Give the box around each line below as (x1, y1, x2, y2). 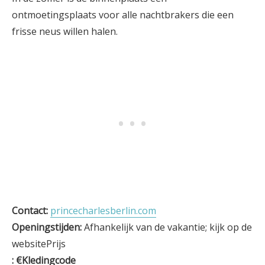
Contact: (12, 204, 48, 217)
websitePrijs (12, 237, 66, 250)
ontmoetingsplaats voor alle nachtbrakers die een (12, 8, 234, 21)
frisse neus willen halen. (12, 25, 118, 38)
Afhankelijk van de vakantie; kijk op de (84, 221, 252, 234)
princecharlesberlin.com (50, 204, 156, 217)
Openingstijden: (12, 221, 84, 234)
